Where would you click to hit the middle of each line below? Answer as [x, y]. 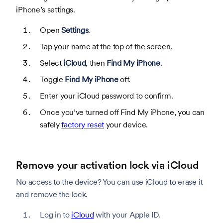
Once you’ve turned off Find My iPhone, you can [122, 112]
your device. [126, 124]
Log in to [56, 215]
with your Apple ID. [127, 215]
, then [96, 63]
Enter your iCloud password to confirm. [107, 96]
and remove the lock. [52, 194]
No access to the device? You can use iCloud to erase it [109, 182]
